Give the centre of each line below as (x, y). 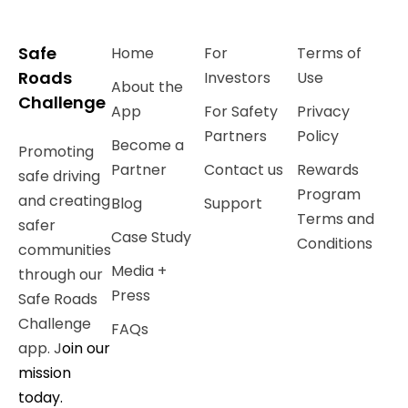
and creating (64, 201)
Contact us (244, 170)
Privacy (323, 112)
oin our (86, 348)
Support (233, 204)
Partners (235, 136)
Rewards (328, 170)
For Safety (241, 112)
